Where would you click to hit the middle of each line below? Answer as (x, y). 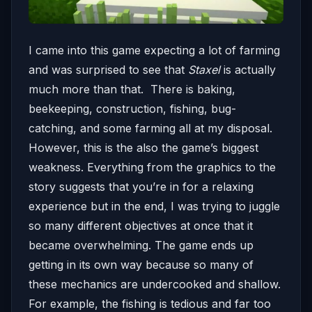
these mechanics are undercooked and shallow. (155, 284)
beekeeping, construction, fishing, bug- (132, 109)
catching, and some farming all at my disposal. (150, 128)
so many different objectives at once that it (141, 226)
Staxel (204, 70)
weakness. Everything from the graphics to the (152, 167)
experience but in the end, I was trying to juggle (154, 206)
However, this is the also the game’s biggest (143, 148)
